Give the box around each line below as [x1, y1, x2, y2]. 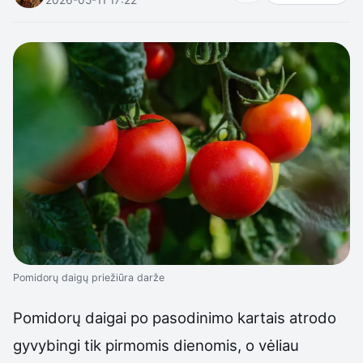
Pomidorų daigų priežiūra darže [13, 271, 164, 284]
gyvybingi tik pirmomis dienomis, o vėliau [13, 335, 299, 354]
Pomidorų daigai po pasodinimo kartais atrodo [13, 308, 336, 327]
